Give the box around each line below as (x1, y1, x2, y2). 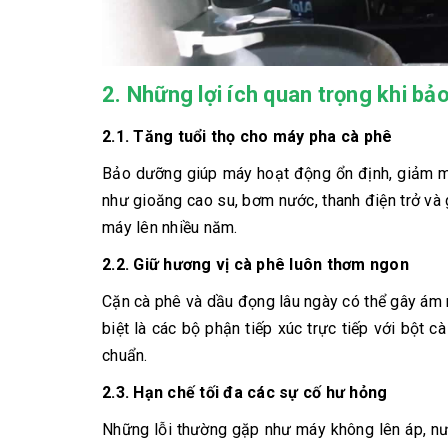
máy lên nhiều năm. (102, 218, 238, 238)
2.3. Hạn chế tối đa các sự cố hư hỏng (102, 383, 388, 403)
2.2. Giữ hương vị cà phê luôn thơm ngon (102, 255, 409, 275)
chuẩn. (102, 346, 148, 366)
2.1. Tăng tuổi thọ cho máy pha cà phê (102, 127, 393, 147)
